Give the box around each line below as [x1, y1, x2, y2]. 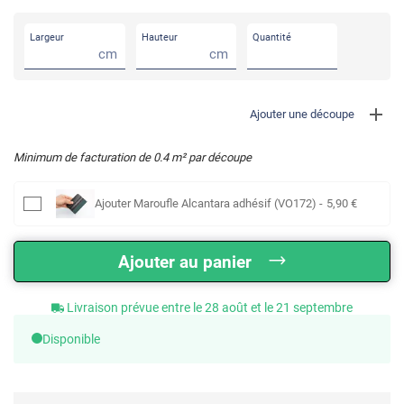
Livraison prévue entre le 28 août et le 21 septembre [67, 299, 353, 315]
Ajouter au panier [118, 251, 252, 272]
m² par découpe [169, 150, 252, 164]
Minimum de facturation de [14, 150, 153, 164]
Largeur [30, 31, 64, 43]
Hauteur [141, 31, 178, 43]
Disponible [42, 331, 100, 346]
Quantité [252, 31, 292, 43]
